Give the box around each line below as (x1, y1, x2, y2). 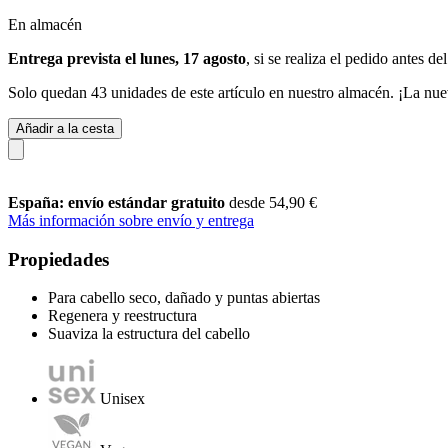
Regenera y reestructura (48, 307, 197, 325)
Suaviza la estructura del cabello (48, 325, 250, 343)
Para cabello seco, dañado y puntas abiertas (48, 289, 320, 307)
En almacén (8, 15, 82, 33)
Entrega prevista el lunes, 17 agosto (8, 49, 246, 67)
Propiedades (8, 248, 109, 270)
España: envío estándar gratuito (8, 193, 229, 211)
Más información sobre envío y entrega (8, 211, 254, 229)
